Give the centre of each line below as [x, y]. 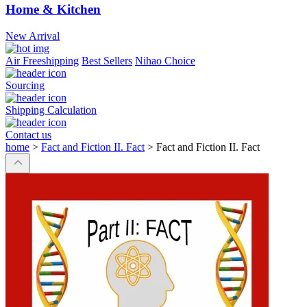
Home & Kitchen [53, 10]
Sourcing [25, 86]
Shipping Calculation [51, 110]
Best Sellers [107, 61]
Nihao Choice [165, 61]
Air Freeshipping [42, 61]
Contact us [28, 135]
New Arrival [33, 36]
